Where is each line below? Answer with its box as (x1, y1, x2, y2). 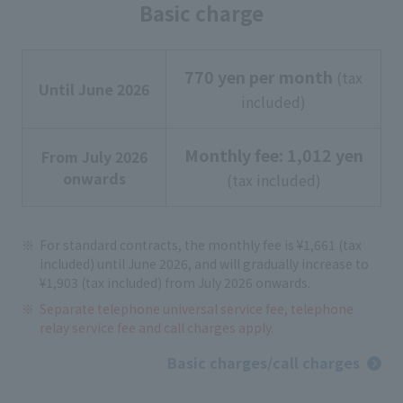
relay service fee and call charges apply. (40, 318, 273, 337)
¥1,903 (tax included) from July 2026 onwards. (40, 273, 310, 292)
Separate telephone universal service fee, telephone (40, 300, 354, 318)
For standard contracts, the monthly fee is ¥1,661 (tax (40, 236, 362, 255)
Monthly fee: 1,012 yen (184, 143, 363, 167)
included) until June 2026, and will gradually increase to (40, 255, 369, 273)
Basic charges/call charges (167, 352, 360, 374)
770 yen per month (184, 65, 336, 89)
